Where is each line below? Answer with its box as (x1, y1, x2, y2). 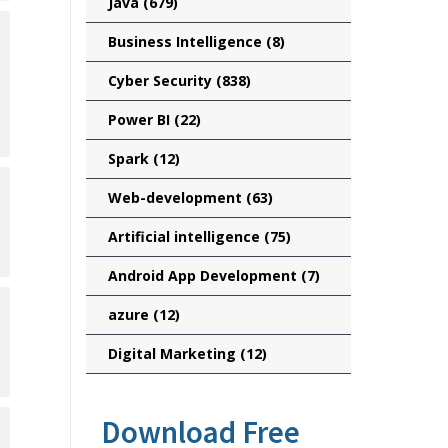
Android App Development (107, 266, 301, 285)
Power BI (107, 110, 174, 129)
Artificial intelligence (107, 227, 264, 246)
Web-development (107, 188, 246, 207)
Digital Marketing (107, 344, 240, 363)
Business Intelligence (107, 32, 266, 51)
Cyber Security (107, 71, 216, 90)
